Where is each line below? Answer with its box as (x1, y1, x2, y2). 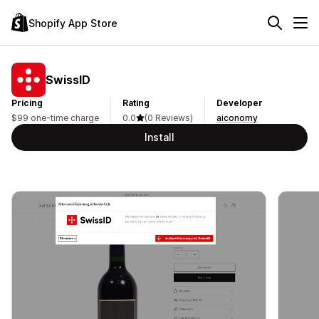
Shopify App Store (28, 16, 117, 29)
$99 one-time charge (11, 113, 99, 123)
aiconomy (216, 113, 258, 123)
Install (145, 131, 174, 143)
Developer (216, 98, 263, 108)
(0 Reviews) (145, 113, 193, 123)
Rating (122, 98, 150, 108)
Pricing (11, 98, 43, 108)
